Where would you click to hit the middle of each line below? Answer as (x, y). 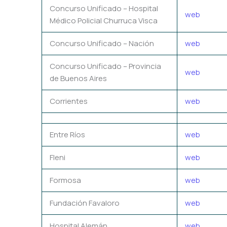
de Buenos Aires (78, 78)
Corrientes (69, 101)
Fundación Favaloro (85, 203)
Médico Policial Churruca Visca (104, 20)
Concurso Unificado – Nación (102, 43)
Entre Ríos (67, 134)
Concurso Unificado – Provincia (105, 66)
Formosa (65, 180)
